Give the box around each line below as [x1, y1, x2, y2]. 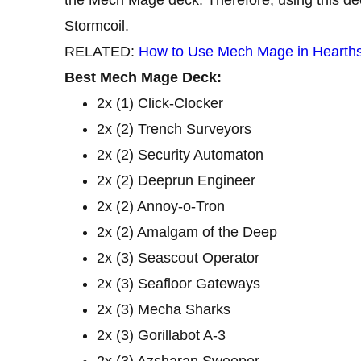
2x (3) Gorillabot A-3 [97, 326, 226, 343]
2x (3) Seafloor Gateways [97, 275, 260, 292]
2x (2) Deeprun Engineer [97, 172, 255, 189]
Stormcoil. [64, 17, 129, 34]
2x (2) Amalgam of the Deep [97, 223, 277, 240]
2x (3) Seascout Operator [97, 249, 259, 266]
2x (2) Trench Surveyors [97, 120, 251, 137]
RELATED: [64, 43, 139, 60]
